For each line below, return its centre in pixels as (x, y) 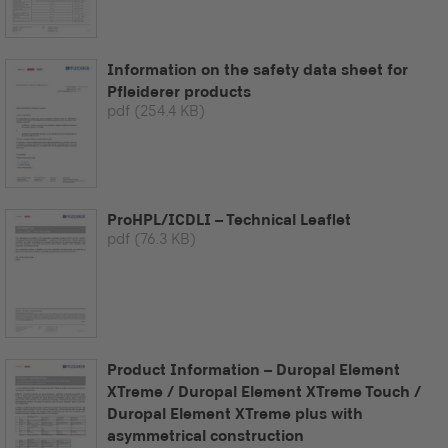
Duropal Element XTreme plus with (235, 414)
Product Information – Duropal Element (253, 370)
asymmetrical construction (205, 436)
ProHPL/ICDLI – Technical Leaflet (229, 219)
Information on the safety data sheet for (257, 69)
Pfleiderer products (179, 91)
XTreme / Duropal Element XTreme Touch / (264, 392)
